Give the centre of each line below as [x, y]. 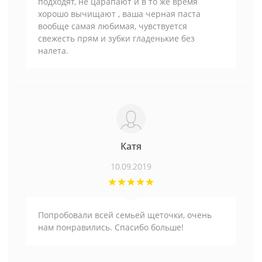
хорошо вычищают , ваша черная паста [119, 14]
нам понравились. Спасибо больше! [111, 227]
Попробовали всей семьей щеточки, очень [125, 215]
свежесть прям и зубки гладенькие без [116, 39]
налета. [53, 51]
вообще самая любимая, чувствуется [113, 26]
